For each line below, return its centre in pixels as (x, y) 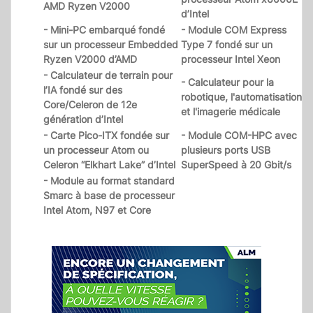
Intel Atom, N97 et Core (97, 210)
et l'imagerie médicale (231, 112)
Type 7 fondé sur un (227, 45)
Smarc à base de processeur (109, 196)
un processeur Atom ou (96, 150)
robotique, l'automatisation (241, 97)
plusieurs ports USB (226, 150)
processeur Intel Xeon (231, 59)
